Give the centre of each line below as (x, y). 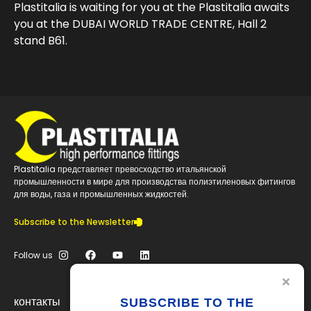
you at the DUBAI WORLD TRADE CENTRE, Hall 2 (140, 24)
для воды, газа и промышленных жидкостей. (101, 194)
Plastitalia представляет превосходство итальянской (120, 169)
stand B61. (41, 40)
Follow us (33, 255)
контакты (37, 301)
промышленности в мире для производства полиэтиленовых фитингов (154, 181)
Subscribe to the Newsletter (74, 221)
